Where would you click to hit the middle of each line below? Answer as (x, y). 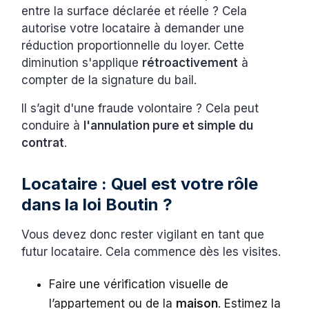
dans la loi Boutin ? (97, 205)
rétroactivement (190, 63)
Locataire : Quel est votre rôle (140, 184)
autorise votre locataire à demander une (133, 29)
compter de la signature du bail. (111, 80)
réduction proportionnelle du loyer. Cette (133, 46)
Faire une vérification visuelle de (139, 285)
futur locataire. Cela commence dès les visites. (153, 252)
